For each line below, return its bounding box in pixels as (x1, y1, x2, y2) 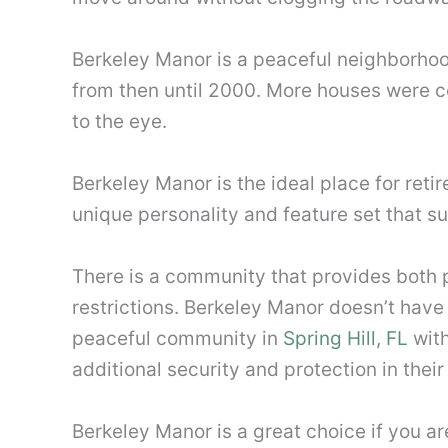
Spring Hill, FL (283, 327, 408, 350)
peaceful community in (72, 327, 283, 350)
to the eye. (72, 110, 167, 133)
